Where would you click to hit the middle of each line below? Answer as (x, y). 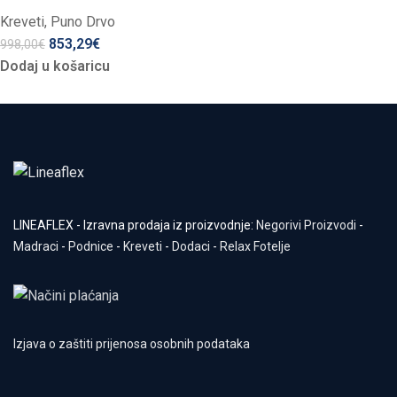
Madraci (36, 246)
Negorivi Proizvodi (306, 225)
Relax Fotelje (255, 246)
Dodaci (191, 246)
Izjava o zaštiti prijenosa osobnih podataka (132, 343)
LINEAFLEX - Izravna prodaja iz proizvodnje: (135, 225)
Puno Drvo (83, 21)
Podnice (91, 246)
